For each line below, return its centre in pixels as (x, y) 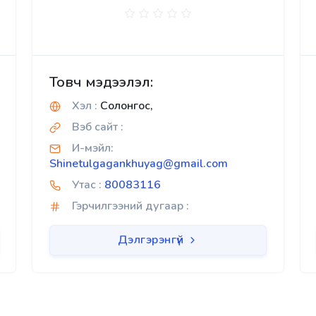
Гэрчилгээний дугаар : (130, 206)
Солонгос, (125, 106)
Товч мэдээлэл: (101, 82)
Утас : (87, 185)
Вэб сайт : (98, 127)
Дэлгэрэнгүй (152, 240)
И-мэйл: (93, 148)
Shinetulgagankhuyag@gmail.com (139, 164)
